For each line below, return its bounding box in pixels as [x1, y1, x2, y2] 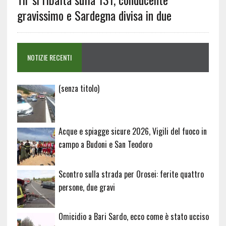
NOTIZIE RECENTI [27, 52, 72, 63]
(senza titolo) [58, 82, 99, 95]
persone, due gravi [58, 181, 115, 193]
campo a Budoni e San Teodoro [58, 138, 152, 150]
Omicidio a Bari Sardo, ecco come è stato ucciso [58, 210, 209, 223]
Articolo [98, 82, 124, 94]
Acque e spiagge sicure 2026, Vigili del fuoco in [58, 125, 207, 137]
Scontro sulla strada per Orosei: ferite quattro [58, 167, 204, 180]
